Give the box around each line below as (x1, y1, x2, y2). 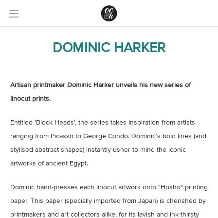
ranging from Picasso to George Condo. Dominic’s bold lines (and (10, 132, 206, 140)
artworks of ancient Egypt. (10, 159, 88, 167)
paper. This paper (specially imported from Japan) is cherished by (10, 197, 206, 204)
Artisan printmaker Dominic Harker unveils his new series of (10, 81, 191, 89)
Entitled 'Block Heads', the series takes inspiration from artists (10, 118, 195, 126)
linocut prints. (10, 94, 51, 102)
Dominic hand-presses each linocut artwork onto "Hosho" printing (10, 183, 208, 191)
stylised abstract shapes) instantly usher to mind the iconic (10, 145, 186, 153)
